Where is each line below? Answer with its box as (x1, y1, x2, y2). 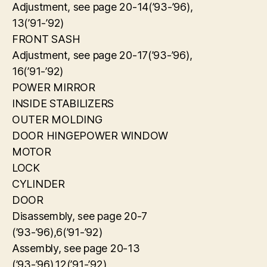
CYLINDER (12, 177, 65, 190)
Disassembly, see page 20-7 (12, 209, 147, 222)
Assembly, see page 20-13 (12, 241, 140, 254)
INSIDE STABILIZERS (12, 97, 114, 110)
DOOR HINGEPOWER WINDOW (12, 129, 169, 142)
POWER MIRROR (12, 80, 95, 94)
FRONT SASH (12, 32, 80, 45)
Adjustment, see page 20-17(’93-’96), (12, 48, 193, 61)
